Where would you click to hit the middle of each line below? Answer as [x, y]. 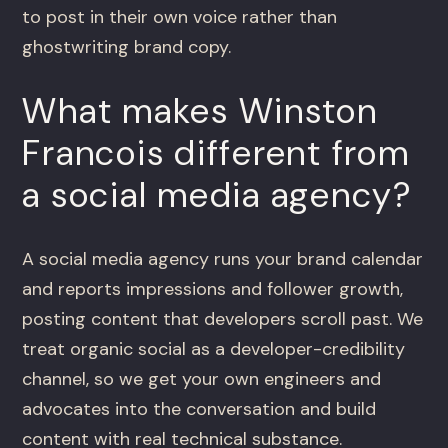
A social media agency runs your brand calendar [223, 259]
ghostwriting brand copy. [127, 47]
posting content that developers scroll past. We [223, 319]
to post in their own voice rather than [180, 17]
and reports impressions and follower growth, [213, 289]
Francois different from [216, 153]
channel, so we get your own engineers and [202, 379]
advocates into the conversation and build [199, 409]
